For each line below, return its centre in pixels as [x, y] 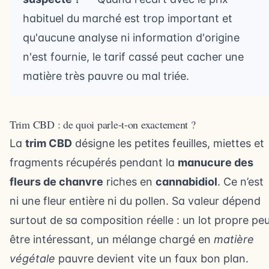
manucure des [216, 162]
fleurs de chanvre [56, 182]
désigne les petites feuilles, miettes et [168, 143]
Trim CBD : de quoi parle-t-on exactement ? [103, 124]
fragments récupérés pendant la [94, 162]
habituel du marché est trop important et [128, 18]
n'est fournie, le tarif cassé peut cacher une [133, 57]
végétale [32, 258]
